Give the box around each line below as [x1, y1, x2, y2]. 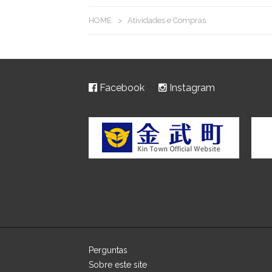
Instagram [167, 82, 215, 93]
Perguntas [89, 245, 127, 255]
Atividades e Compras [127, 16, 206, 25]
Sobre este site [89, 260, 147, 270]
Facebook [97, 82, 144, 93]
